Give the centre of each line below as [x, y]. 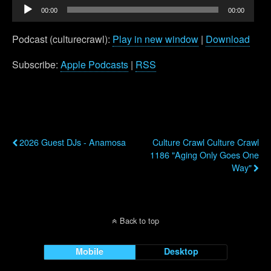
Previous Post [42, 124]
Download [228, 39]
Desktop [181, 251]
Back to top [139, 220]
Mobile [90, 251]
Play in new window [155, 39]
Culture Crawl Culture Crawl [206, 142]
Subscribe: [36, 64]
